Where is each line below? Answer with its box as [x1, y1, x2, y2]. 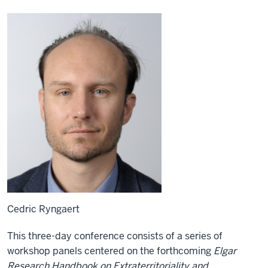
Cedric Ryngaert [7, 202, 80, 215]
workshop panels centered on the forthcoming [7, 244, 214, 257]
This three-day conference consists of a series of [7, 229, 223, 242]
